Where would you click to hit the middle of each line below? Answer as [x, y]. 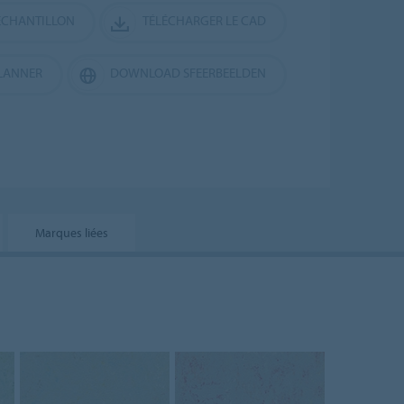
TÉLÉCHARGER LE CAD [204, 20]
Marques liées [72, 233]
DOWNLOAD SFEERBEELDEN [188, 72]
